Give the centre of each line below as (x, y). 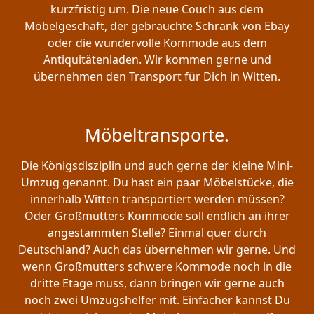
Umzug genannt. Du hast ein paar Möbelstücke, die (157, 183)
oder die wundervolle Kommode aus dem (157, 43)
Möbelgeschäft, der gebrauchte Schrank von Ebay (157, 26)
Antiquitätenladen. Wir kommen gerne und (157, 60)
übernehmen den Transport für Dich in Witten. (157, 77)
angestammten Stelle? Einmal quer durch (157, 233)
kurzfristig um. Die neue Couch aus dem (157, 9)
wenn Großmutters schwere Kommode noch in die (157, 267)
